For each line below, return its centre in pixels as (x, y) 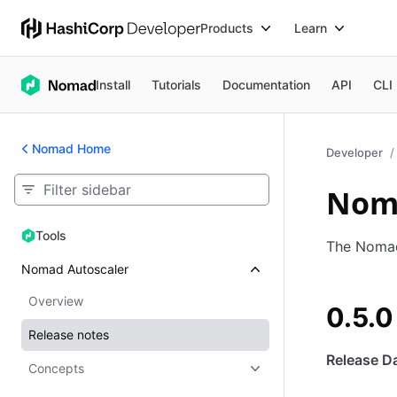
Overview (56, 301)
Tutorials (177, 84)
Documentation (267, 84)
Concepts (56, 368)
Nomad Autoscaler (75, 269)
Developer (354, 152)
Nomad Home (71, 148)
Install (113, 84)
